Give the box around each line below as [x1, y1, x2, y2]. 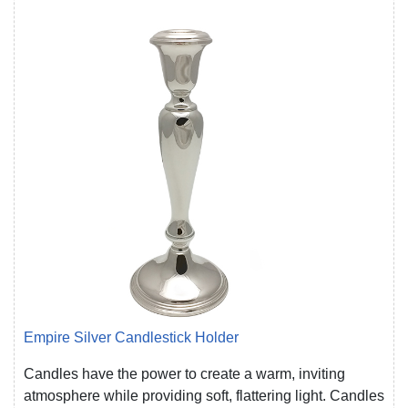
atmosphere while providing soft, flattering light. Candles [24, 388, 384, 404]
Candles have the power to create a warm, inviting [24, 366, 345, 382]
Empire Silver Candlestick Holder [24, 330, 239, 346]
